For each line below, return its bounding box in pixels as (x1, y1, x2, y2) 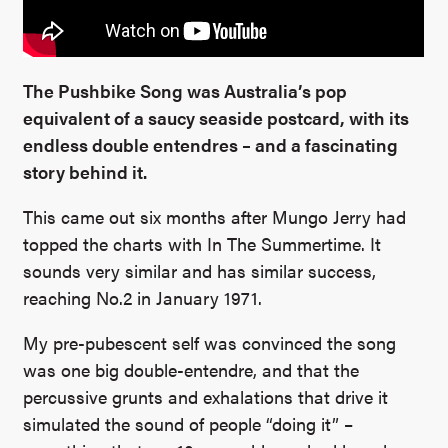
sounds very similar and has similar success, (23, 258, 377, 283)
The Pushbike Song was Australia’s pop (23, 78, 348, 103)
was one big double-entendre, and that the (23, 357, 360, 382)
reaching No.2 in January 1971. (23, 285, 263, 310)
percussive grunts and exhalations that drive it (23, 384, 389, 409)
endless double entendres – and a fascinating (23, 132, 399, 157)
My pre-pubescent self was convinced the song (23, 330, 397, 355)
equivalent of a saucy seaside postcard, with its (23, 105, 410, 130)
